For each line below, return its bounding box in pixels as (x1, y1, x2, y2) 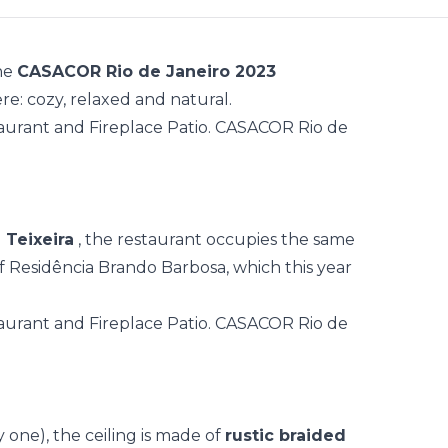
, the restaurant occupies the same (74, 230, 355, 249)
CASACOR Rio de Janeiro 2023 (17, 62, 276, 81)
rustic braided (225, 426, 346, 445)
